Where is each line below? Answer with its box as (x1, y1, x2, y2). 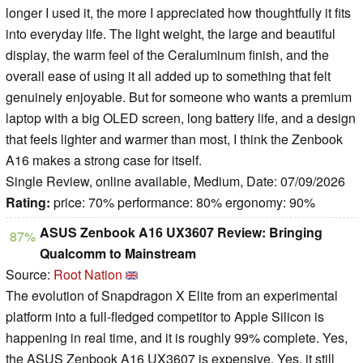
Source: (6, 265, 53, 284)
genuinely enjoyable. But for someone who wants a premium (6, 88, 352, 107)
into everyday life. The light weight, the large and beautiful (6, 24, 335, 44)
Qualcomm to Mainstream (40, 244, 196, 263)
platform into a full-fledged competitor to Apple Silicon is (6, 307, 324, 327)
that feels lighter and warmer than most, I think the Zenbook (6, 130, 343, 149)
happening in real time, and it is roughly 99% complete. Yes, (6, 328, 348, 348)
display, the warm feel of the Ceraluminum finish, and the (6, 45, 329, 65)
